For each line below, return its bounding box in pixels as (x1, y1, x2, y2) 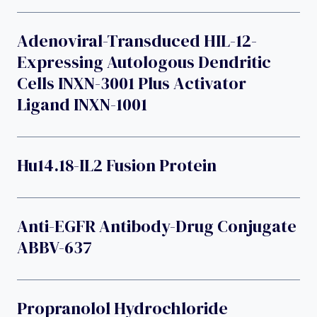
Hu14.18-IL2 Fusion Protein (17, 153, 217, 177)
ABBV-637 (17, 235, 92, 259)
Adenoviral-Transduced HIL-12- (17, 28, 257, 52)
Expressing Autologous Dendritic (17, 50, 271, 74)
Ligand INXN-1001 (17, 92, 147, 116)
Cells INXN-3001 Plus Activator (17, 71, 246, 95)
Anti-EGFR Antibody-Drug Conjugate (17, 214, 296, 238)
